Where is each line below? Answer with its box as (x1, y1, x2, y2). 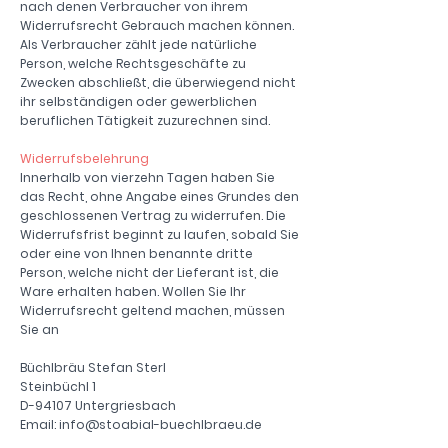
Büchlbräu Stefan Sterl (20, 359, 166, 377)
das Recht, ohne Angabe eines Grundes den (20, 188, 299, 206)
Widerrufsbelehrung (20, 150, 149, 168)
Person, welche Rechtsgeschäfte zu (20, 55, 246, 73)
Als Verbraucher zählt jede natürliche (20, 36, 257, 54)
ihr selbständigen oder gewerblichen (20, 93, 257, 111)
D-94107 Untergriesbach (20, 397, 176, 415)
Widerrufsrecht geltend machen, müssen (20, 302, 285, 320)
